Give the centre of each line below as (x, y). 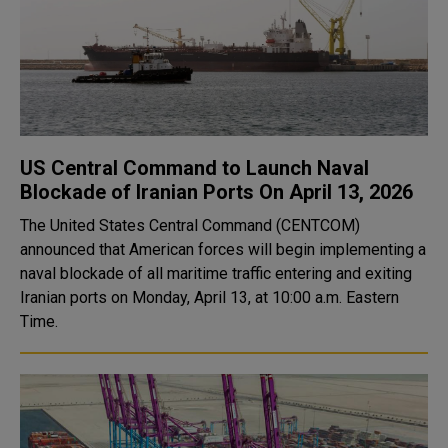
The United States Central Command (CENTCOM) (190, 225)
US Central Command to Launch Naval (194, 168)
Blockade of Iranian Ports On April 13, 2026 (216, 192)
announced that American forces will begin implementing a (223, 249)
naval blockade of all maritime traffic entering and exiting (216, 273)
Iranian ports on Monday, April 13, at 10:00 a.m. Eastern (209, 297)
